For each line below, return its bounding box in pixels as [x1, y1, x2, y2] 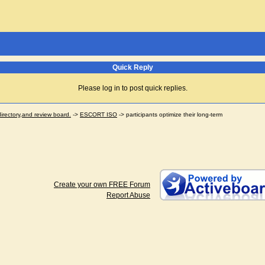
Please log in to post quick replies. [77, 84, 188, 92]
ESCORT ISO [80, 111, 117, 118]
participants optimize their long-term [126, 111, 222, 118]
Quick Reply [112, 63, 153, 72]
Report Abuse [106, 191, 150, 199]
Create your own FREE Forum [54, 180, 150, 189]
